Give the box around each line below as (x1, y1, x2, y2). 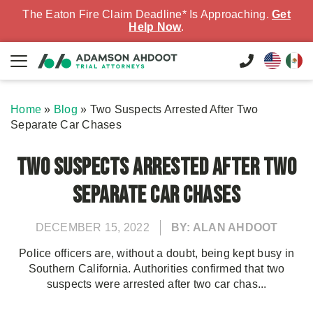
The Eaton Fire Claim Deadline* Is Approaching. (22, 8, 272, 20)
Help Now (129, 21, 182, 33)
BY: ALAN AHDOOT (170, 221, 278, 233)
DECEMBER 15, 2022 (35, 221, 150, 233)
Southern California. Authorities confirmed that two (28, 263, 285, 275)
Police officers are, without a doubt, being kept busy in (19, 247, 294, 259)
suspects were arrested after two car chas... (46, 278, 267, 290)
